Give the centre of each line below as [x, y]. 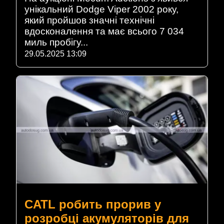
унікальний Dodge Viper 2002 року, [101, 9]
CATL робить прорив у [93, 204]
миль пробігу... [56, 42]
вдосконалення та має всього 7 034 [104, 31]
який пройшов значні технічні [89, 20]
